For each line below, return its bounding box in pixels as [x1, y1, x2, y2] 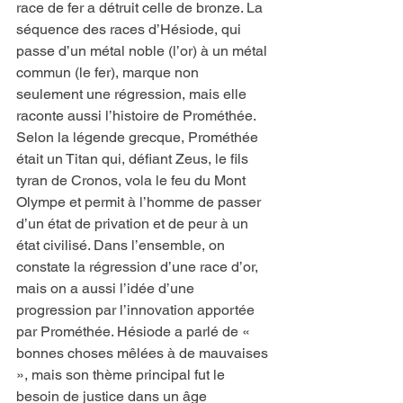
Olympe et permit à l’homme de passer [16, 193, 264, 211]
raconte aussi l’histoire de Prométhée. [16, 107, 259, 125]
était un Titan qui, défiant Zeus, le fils [16, 150, 252, 168]
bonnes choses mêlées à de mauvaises [16, 345, 272, 363]
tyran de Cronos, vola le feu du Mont [16, 172, 249, 190]
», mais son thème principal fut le [16, 366, 228, 384]
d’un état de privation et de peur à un [16, 215, 252, 233]
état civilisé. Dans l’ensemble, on [16, 237, 228, 255]
